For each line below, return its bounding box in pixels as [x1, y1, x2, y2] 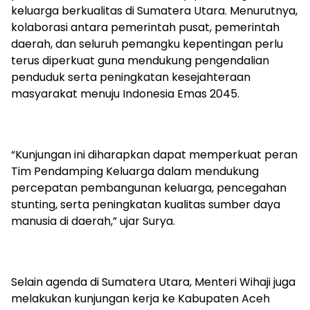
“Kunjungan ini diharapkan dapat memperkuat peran [11, 146, 298, 163]
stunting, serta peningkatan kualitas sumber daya [11, 196, 280, 212]
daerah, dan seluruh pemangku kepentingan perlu [11, 35, 283, 52]
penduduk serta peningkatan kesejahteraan [11, 69, 250, 85]
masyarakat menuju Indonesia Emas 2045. [11, 85, 239, 102]
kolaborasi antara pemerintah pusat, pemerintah [11, 19, 280, 35]
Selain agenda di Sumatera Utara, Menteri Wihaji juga [11, 273, 295, 290]
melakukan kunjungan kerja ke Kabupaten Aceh [11, 290, 270, 307]
